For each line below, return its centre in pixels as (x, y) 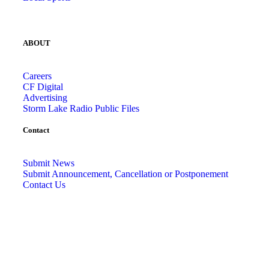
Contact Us (44, 185)
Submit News (49, 163)
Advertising (45, 98)
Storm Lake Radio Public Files (81, 109)
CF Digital (43, 87)
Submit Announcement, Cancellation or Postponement (125, 174)
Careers (37, 76)
